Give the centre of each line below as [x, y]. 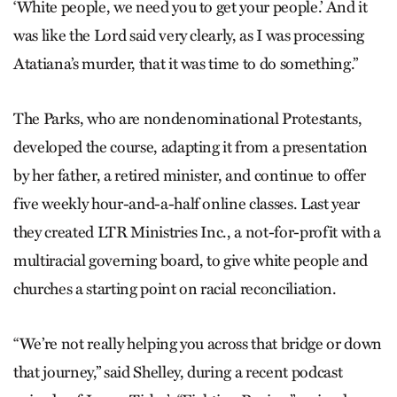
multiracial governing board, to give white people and [191, 260]
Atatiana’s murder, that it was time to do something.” [186, 63]
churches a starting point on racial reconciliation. [175, 288]
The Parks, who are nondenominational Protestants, [188, 118]
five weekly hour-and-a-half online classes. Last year [187, 203]
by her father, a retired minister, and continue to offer [190, 175]
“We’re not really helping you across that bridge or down [198, 343]
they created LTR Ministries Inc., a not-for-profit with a [197, 232]
